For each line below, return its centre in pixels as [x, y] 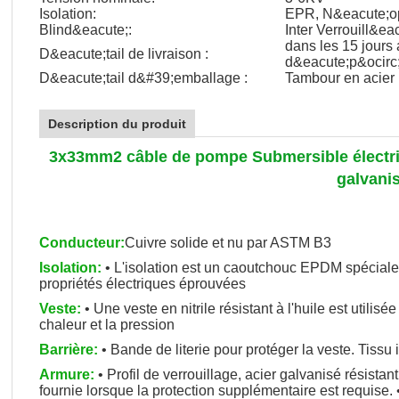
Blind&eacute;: [85, 30]
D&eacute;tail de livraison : [124, 54]
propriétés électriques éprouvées [142, 284]
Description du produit [117, 124]
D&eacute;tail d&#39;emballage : [143, 78]
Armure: [67, 375]
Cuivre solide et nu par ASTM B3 [228, 243]
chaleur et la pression [107, 325]
